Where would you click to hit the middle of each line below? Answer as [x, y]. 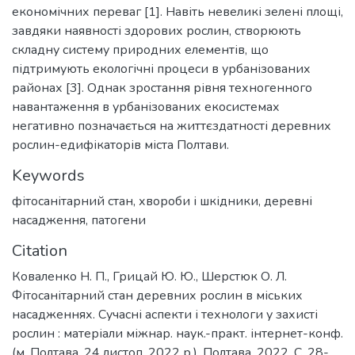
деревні [288, 201]
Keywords [48, 176]
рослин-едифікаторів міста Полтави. [120, 145]
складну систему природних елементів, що [140, 50]
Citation [40, 251]
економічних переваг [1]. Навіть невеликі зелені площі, [177, 12]
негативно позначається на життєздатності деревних [172, 126]
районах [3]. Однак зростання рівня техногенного [162, 88]
